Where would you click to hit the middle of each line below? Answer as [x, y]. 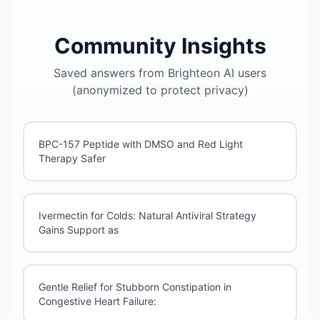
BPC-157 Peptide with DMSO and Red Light [141, 144]
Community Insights [160, 46]
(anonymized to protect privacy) [160, 90]
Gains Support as [79, 230]
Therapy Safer [72, 158]
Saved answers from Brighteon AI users [160, 73]
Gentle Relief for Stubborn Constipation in [135, 287]
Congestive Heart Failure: [97, 301]
